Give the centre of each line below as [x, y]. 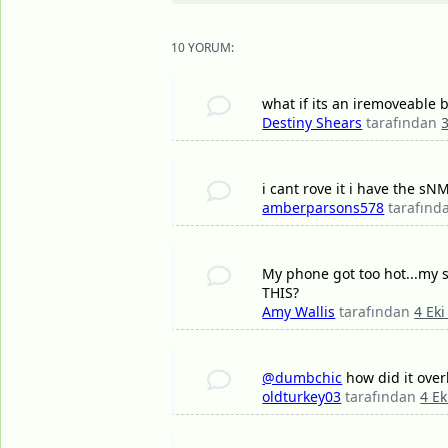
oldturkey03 [302, 397]
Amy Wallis [299, 312]
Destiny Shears [312, 123]
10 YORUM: [202, 48]
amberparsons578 [323, 208]
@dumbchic [302, 378]
